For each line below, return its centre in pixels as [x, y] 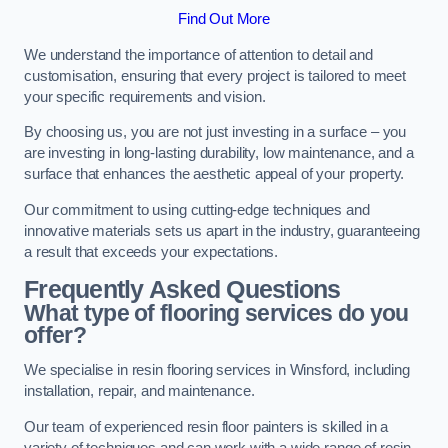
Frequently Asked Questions [182, 289]
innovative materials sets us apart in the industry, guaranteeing [222, 231]
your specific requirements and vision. [145, 96]
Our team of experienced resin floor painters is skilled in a [206, 426]
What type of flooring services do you [216, 312]
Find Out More [224, 19]
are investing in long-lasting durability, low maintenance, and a [219, 153]
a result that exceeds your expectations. [151, 252]
